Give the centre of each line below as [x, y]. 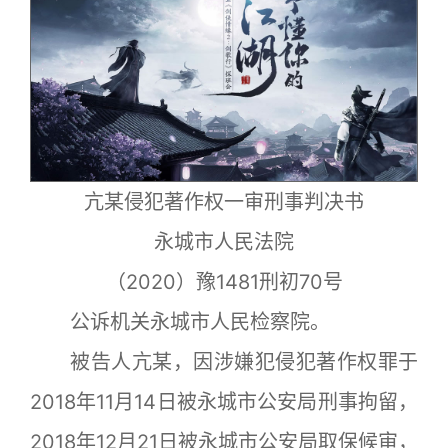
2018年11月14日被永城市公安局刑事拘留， [224, 401]
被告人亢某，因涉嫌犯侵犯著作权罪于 [224, 361]
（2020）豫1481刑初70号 [224, 281]
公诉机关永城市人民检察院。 [180, 321]
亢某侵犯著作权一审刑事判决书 [224, 201]
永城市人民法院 [224, 241]
